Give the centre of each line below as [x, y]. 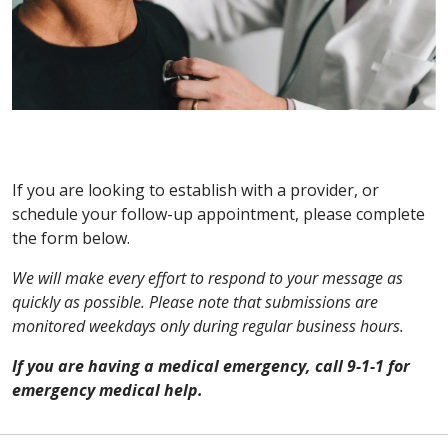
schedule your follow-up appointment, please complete [218, 214]
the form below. [73, 238]
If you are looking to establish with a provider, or [195, 190]
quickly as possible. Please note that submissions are [195, 302]
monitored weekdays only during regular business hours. [210, 326]
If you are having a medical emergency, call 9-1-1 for [211, 366]
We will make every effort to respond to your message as [207, 278]
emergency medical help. [107, 390]
